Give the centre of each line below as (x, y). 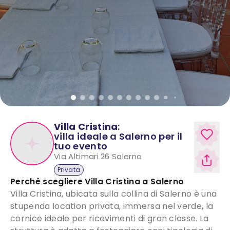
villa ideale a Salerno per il (118, 137)
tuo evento (81, 146)
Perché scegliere (47, 182)
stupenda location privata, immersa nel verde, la (112, 206)
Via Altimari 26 (82, 157)
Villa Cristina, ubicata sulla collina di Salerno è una (114, 194)
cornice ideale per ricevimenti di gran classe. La (110, 219)
